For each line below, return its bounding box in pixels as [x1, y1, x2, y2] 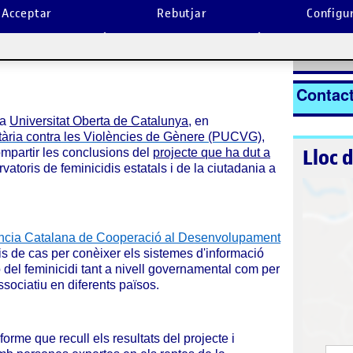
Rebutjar [157, 5, 207, 21]
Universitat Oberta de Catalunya [9, 114, 188, 128]
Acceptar [2, 5, 53, 21]
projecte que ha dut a [153, 146, 270, 159]
